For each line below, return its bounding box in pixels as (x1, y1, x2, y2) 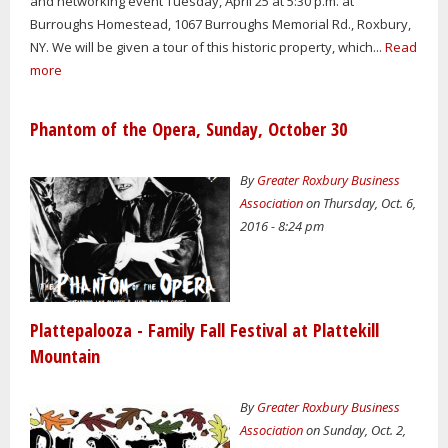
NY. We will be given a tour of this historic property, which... (30, 38, 385, 57)
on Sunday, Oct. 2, (303, 421, 407, 440)
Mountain (30, 344, 100, 369)
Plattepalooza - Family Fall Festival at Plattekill (30, 318, 379, 343)
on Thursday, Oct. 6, (303, 193, 417, 212)
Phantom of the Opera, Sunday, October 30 (30, 117, 347, 142)
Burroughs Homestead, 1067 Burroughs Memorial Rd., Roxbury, (30, 15, 411, 34)
